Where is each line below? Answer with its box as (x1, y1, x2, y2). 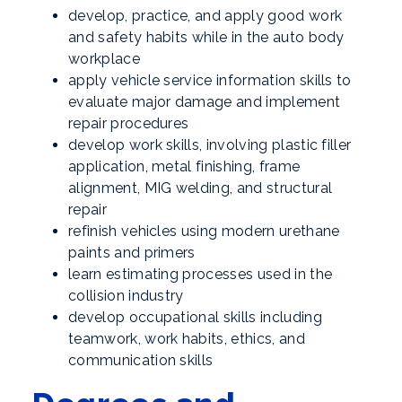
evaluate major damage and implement (68, 93, 341, 110)
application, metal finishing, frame (68, 158, 301, 175)
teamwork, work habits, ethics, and (68, 330, 305, 347)
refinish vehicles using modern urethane (68, 223, 340, 240)
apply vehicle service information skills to (68, 72, 352, 89)
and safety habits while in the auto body (68, 29, 345, 46)
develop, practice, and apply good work (68, 7, 343, 24)
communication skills (68, 352, 214, 369)
